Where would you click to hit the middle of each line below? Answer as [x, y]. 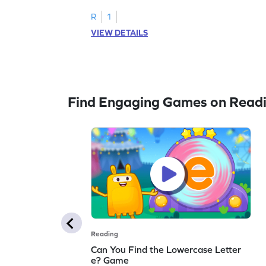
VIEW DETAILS [120, 32]
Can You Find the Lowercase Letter [166, 249]
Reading [105, 234]
